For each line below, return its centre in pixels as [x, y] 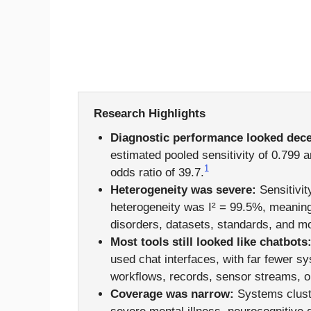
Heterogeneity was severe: [183, 190]
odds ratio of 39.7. [157, 173]
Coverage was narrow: [172, 294]
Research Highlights [150, 114]
